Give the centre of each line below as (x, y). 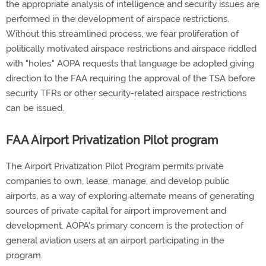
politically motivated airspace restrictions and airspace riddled (131, 49)
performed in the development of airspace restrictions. (118, 19)
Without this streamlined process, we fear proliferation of (122, 34)
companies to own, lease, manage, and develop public (118, 181)
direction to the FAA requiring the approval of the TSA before (131, 78)
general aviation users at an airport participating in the (115, 240)
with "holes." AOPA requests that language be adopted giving (130, 64)
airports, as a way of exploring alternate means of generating (130, 196)
